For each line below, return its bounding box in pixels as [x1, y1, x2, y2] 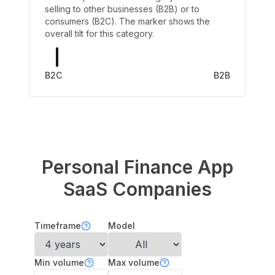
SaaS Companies [63, 178, 212, 200]
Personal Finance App [42, 156, 233, 178]
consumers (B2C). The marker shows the [45, 16, 210, 26]
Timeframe [34, 220, 81, 231]
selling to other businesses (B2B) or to [45, 4, 199, 14]
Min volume [34, 257, 84, 268]
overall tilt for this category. [45, 28, 154, 39]
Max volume [108, 257, 160, 268]
